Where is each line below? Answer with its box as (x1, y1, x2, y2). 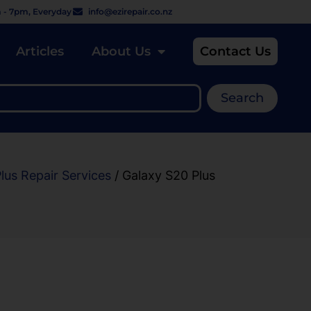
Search (221, 90, 264, 106)
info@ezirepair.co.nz (88, 6, 173, 17)
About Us (92, 43, 151, 59)
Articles (16, 43, 64, 59)
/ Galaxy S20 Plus (111, 168, 215, 183)
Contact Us (200, 43, 271, 59)
